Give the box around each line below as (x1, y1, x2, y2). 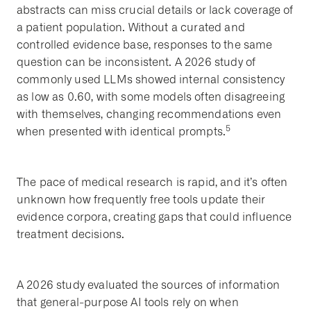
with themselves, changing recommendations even (17, 108, 282, 121)
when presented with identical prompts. (17, 125, 226, 139)
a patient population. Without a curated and (17, 21, 245, 35)
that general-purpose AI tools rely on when (17, 296, 239, 310)
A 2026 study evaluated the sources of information (17, 278, 280, 292)
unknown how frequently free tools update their (17, 193, 266, 207)
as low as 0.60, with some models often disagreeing (17, 90, 285, 104)
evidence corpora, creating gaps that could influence (17, 210, 292, 224)
